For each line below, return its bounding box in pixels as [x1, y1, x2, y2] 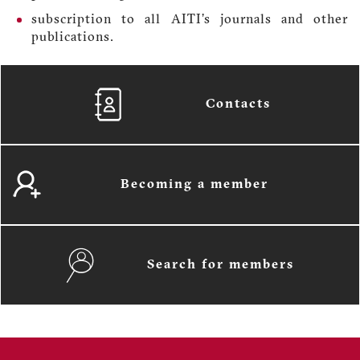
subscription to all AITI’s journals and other [31, 13, 348, 27]
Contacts [206, 97, 271, 111]
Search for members [147, 258, 294, 272]
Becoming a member [120, 178, 268, 191]
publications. [31, 31, 114, 44]
